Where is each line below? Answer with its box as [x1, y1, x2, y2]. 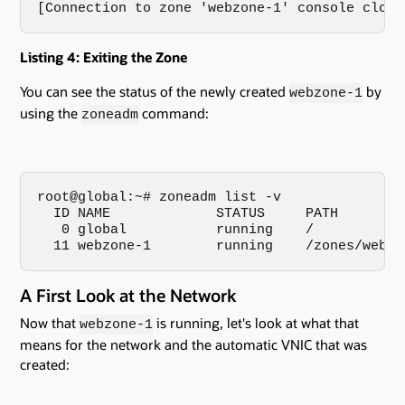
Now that [20, 313, 80, 332]
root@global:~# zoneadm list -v [37, 190, 282, 205]
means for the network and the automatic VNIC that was [20, 334, 367, 353]
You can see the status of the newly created [20, 82, 289, 101]
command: [138, 104, 209, 123]
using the [20, 104, 81, 123]
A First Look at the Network [20, 284, 236, 307]
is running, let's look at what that [153, 313, 359, 332]
